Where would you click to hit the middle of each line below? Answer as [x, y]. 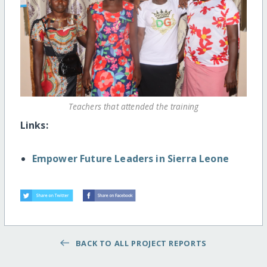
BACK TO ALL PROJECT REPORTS [139, 243]
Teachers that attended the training [133, 106]
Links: [34, 125]
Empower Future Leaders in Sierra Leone [130, 158]
